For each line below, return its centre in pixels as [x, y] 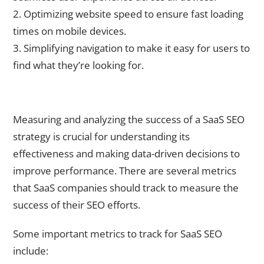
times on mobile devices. [70, 31]
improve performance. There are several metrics [125, 171]
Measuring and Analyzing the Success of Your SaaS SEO [123, 91]
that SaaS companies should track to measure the [126, 188]
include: [31, 250]
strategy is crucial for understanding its [101, 137]
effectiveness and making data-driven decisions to [126, 154]
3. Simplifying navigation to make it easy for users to [131, 48]
